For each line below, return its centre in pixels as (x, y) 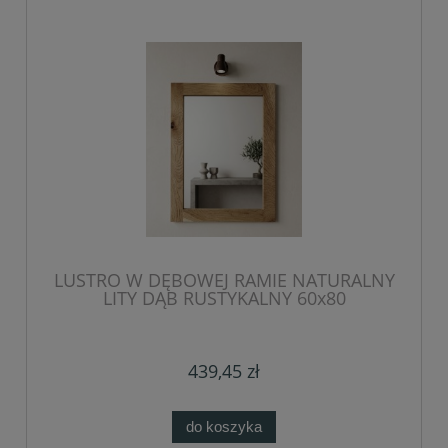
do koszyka (224, 426)
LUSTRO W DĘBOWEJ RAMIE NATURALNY (224, 279)
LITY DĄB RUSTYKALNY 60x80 (224, 297)
